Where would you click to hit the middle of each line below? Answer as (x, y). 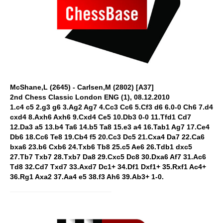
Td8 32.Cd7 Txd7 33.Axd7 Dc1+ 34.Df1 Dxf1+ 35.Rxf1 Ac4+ (108, 167)
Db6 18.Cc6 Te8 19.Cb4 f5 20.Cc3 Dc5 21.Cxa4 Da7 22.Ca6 (107, 137)
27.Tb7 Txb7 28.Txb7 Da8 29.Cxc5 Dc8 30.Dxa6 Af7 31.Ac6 (108, 157)
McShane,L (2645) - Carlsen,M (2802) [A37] (82, 87)
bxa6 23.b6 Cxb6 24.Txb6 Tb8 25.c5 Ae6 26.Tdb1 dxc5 (101, 147)
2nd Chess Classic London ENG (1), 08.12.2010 (90, 97)
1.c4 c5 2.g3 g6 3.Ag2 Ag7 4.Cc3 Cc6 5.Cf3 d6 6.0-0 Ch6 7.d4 (111, 107)
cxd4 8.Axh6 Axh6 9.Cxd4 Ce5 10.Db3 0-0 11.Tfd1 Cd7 (101, 117)
